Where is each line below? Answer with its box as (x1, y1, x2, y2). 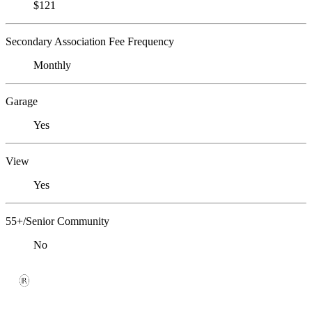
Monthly (33, 59, 71, 72)
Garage (6, 95, 38, 108)
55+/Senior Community (6, 215, 109, 228)
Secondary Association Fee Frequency (6, 36, 174, 48)
